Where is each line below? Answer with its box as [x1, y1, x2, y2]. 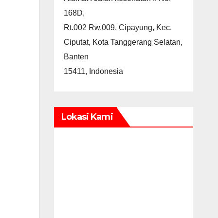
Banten [63, 52, 89, 61]
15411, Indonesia [63, 67, 123, 75]
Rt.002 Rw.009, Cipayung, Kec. [63, 23, 172, 32]
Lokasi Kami [61, 111, 113, 122]
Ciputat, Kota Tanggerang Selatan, [63, 37, 182, 46]
